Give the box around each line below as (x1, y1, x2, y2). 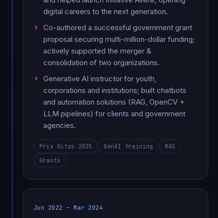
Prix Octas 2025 (39, 142, 92, 150)
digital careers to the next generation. (43, 6, 168, 16)
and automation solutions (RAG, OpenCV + (43, 97, 184, 107)
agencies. (43, 120, 76, 130)
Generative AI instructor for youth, (43, 73, 156, 83)
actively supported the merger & (43, 46, 151, 55)
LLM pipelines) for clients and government (43, 109, 185, 118)
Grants (39, 156, 61, 164)
